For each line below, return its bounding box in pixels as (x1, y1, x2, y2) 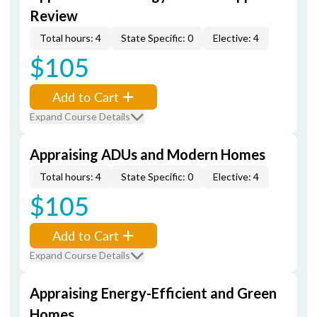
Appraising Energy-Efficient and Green (30, 284, 277, 301)
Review (30, 7, 78, 24)
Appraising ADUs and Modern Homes (30, 146, 265, 163)
